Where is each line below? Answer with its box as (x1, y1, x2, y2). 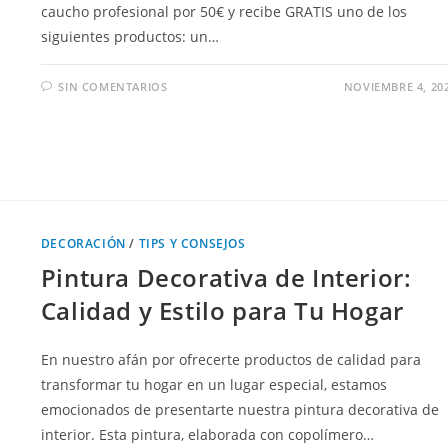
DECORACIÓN (40, 234, 126, 252)
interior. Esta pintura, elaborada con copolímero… (40, 424, 374, 444)
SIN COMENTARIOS (58, 78, 168, 94)
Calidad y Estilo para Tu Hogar (40, 293, 404, 327)
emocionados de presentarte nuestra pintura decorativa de (40, 399, 439, 419)
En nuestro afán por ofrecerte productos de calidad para (40, 349, 421, 369)
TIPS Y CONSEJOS (138, 234, 246, 252)
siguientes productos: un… (40, 26, 219, 46)
